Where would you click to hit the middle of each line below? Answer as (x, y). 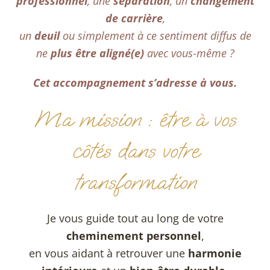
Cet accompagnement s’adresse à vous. (135, 83)
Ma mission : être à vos (135, 119)
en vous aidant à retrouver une (108, 253)
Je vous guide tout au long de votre (135, 218)
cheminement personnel (133, 236)
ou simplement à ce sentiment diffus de (155, 36)
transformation (135, 182)
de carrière (134, 18)
